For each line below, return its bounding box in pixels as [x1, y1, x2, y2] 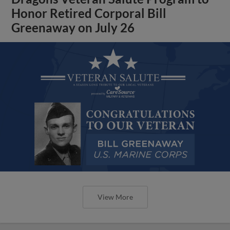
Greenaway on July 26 [11, 20, 135, 35]
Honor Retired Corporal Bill [11, 6, 167, 21]
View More [97, 192, 133, 201]
